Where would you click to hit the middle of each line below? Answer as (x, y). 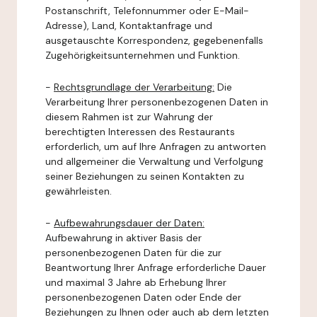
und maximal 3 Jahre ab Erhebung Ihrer (136, 282)
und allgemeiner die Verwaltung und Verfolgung (154, 161)
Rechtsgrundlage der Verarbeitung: (134, 87)
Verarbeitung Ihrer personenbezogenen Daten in (157, 102)
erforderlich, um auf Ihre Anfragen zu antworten (156, 146)
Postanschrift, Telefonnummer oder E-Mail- (147, 11)
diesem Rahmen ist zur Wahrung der (129, 117)
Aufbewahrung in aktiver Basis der (123, 238)
